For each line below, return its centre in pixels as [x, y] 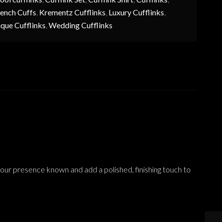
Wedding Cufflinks [80, 25]
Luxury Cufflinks [136, 12]
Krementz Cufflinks [72, 12]
